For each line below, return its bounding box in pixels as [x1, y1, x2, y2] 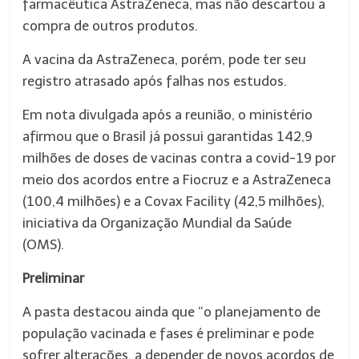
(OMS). [22, 236, 65, 252]
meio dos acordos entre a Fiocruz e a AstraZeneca [22, 171, 332, 188]
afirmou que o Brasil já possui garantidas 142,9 [22, 128, 313, 144]
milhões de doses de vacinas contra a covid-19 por [22, 150, 337, 166]
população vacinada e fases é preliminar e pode [22, 325, 315, 341]
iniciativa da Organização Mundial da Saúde [22, 215, 292, 231]
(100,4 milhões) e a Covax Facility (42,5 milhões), [22, 193, 325, 209]
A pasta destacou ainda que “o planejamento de [22, 304, 321, 320]
